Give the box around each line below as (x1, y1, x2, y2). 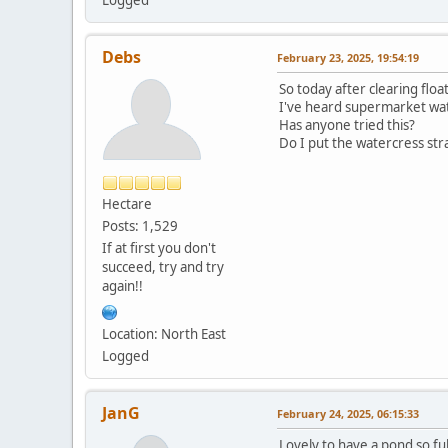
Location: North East (102, 324, 226, 343)
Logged (102, 346, 149, 365)
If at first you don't (102, 238, 216, 257)
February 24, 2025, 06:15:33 (277, 405, 419, 421)
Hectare (102, 194, 152, 213)
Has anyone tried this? (279, 115, 415, 134)
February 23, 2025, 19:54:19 (277, 49, 419, 65)
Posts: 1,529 (102, 216, 178, 235)
